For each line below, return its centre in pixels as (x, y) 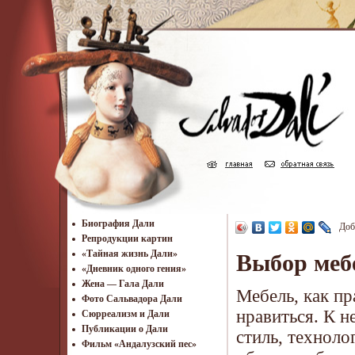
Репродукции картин (127, 239)
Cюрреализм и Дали (126, 314)
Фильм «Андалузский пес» (139, 344)
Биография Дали (118, 223)
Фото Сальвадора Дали (132, 299)
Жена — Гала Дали (123, 284)
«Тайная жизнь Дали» (130, 254)
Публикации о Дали (125, 329)
